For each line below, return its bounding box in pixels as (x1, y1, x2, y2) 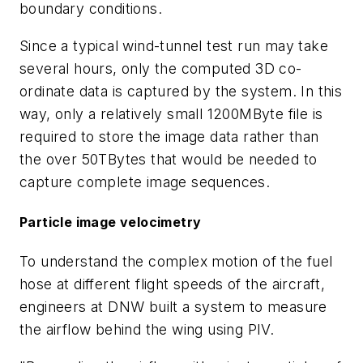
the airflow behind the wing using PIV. (19, 321, 275, 339)
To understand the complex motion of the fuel (19, 253, 333, 271)
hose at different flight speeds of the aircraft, (19, 275, 326, 293)
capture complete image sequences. (19, 173, 271, 190)
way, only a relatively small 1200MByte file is (19, 105, 323, 122)
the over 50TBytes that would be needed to (19, 150, 318, 168)
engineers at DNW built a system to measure (19, 298, 327, 316)
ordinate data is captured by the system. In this (19, 82, 343, 100)
